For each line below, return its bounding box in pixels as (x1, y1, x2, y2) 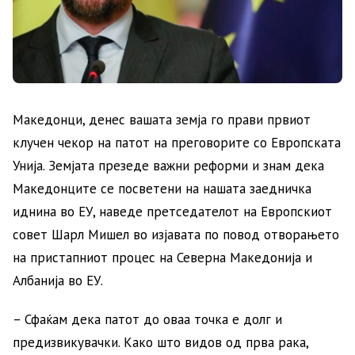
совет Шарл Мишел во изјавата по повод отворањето (13, 226, 339, 244)
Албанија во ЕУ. (13, 272, 103, 290)
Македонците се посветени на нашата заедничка (13, 180, 311, 198)
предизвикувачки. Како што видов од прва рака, (13, 334, 308, 352)
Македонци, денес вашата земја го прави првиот (13, 111, 311, 129)
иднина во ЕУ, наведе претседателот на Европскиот (13, 203, 332, 221)
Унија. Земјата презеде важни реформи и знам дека (13, 157, 324, 175)
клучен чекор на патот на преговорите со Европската (13, 134, 341, 152)
